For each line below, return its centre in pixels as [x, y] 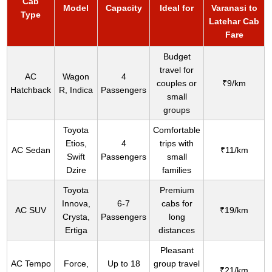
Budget [177, 57]
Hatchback [31, 90]
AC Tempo [31, 264]
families [177, 170]
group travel [177, 264]
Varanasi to [234, 8]
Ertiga [76, 230]
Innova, [76, 204]
